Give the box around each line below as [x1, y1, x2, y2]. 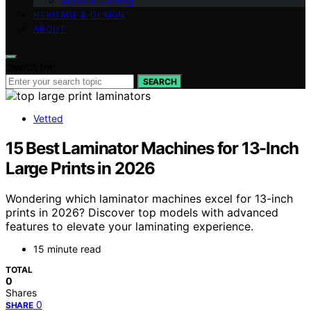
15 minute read [33, 243, 101, 255]
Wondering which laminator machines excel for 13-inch [6, 192, 293, 206]
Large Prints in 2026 [6, 158, 155, 178]
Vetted [33, 112, 63, 124]
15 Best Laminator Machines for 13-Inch [6, 137, 299, 158]
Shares [6, 287, 37, 299]
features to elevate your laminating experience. [6, 219, 253, 234]
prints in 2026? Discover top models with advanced [6, 205, 278, 220]
